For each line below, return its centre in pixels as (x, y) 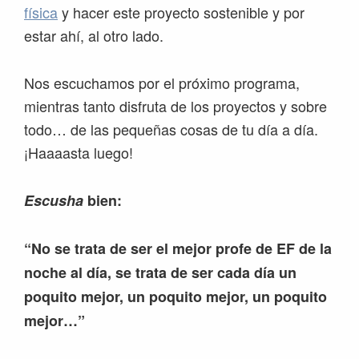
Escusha (54, 201)
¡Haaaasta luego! (79, 153)
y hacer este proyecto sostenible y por (181, 12)
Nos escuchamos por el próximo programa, (162, 83)
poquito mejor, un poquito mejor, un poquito (175, 297)
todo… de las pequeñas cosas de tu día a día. (171, 129)
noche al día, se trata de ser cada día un (160, 273)
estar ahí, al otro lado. (94, 36)
